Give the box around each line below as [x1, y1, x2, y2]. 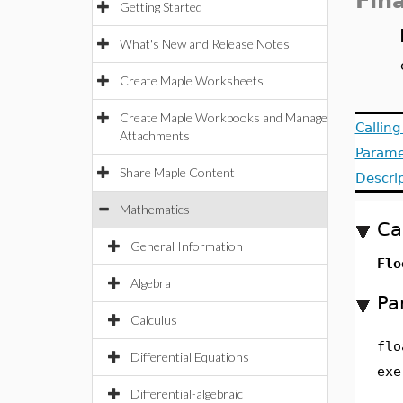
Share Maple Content [120, 165, 235, 180]
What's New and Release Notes [120, 36, 290, 51]
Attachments [120, 128, 190, 143]
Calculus [130, 312, 177, 327]
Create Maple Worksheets [120, 73, 264, 88]
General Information [130, 238, 243, 254]
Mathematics [120, 201, 190, 217]
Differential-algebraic [130, 386, 243, 401]
